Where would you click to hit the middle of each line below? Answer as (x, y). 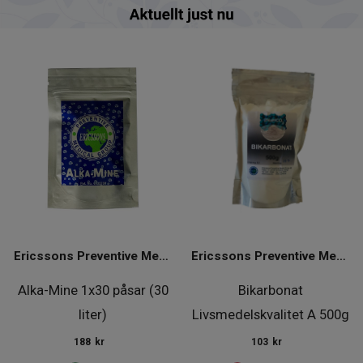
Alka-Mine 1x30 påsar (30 (93, 290)
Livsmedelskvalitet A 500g (270, 314)
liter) (93, 314)
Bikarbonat (270, 290)
